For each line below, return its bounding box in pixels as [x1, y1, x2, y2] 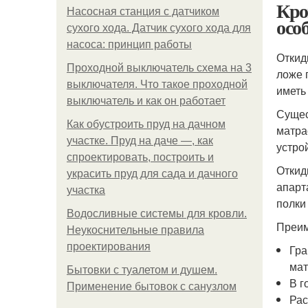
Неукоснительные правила [67, 224, 204, 236]
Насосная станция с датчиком [67, 5, 219, 17]
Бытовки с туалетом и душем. [67, 264, 217, 276]
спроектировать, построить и [67, 151, 214, 163]
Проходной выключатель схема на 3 [67, 62, 252, 74]
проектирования [67, 241, 151, 252]
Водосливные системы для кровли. [67, 208, 247, 219]
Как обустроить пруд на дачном [67, 118, 225, 130]
